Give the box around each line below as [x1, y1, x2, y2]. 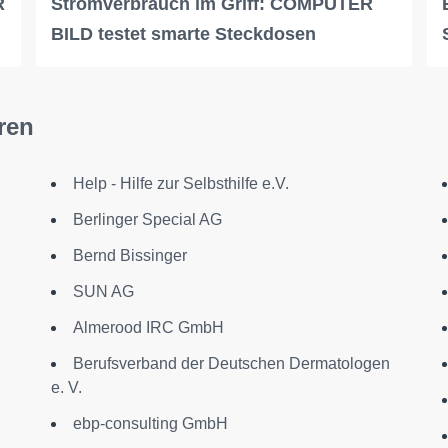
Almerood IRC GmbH [72, 318, 224, 336]
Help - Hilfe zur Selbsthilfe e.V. [72, 174, 289, 192]
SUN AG [72, 282, 134, 300]
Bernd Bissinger [72, 246, 187, 264]
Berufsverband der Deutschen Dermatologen [72, 354, 390, 372]
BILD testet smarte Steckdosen [50, 23, 316, 44]
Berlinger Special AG [72, 210, 222, 228]
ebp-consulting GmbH [72, 414, 228, 432]
